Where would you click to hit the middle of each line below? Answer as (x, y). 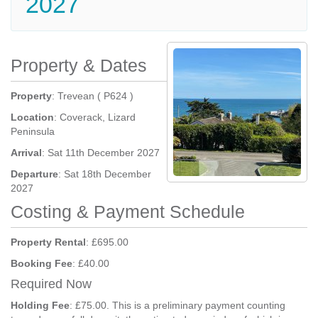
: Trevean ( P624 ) (93, 96)
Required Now (51, 284)
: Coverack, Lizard (95, 117)
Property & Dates (79, 65)
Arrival (26, 153)
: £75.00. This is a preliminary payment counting (177, 305)
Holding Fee (40, 305)
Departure (34, 174)
